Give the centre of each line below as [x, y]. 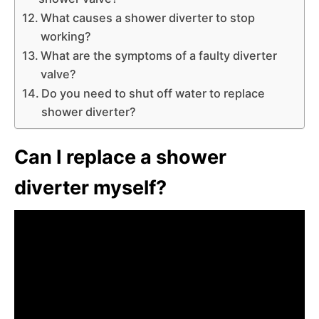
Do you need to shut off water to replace [153, 93]
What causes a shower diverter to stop [148, 17]
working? [66, 36]
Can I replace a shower [120, 157]
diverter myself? [90, 187]
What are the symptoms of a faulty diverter [159, 55]
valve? [59, 74]
